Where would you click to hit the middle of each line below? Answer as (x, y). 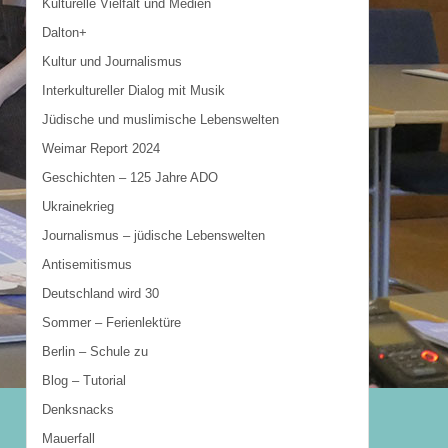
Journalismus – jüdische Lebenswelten (153, 235)
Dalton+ (64, 32)
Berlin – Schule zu (95, 351)
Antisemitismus (87, 264)
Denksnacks (78, 409)
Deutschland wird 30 (100, 293)
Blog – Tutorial (84, 380)
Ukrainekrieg (78, 206)
